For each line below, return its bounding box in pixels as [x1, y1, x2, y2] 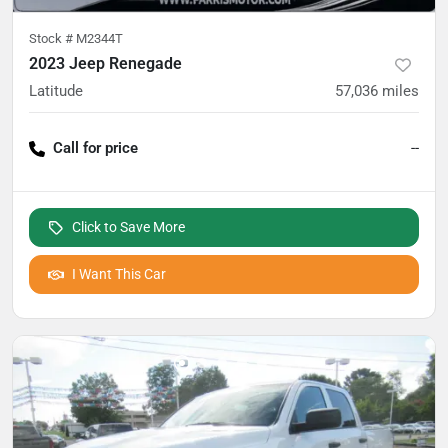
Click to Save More [72, 219, 185, 236]
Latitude [29, 82, 83, 101]
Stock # [29, 31, 76, 47]
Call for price [53, 139, 138, 158]
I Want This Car [72, 266, 166, 283]
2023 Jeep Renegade [29, 54, 182, 74]
